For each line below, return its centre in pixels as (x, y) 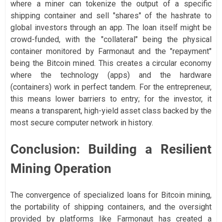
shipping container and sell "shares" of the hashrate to (111, 15)
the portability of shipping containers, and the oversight (111, 207)
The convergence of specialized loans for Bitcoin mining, (111, 195)
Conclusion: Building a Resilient (111, 149)
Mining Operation (61, 168)
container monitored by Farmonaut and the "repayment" (111, 51)
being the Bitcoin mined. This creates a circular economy (111, 63)
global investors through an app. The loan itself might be (111, 27)
